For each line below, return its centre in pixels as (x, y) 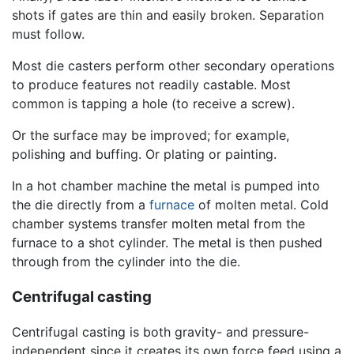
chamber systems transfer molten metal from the (158, 223)
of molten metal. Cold (262, 204)
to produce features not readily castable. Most (151, 84)
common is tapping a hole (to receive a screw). (153, 103)
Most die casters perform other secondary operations (173, 65)
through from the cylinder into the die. (126, 261)
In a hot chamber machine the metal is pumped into (166, 185)
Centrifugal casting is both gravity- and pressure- (160, 332)
